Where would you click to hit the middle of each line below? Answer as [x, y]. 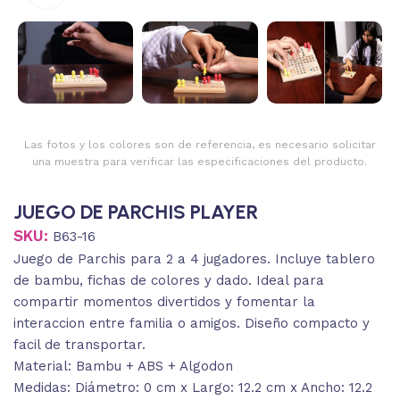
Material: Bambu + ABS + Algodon [123, 367]
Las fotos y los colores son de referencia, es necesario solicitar [200, 145]
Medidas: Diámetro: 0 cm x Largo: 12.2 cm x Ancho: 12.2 [193, 388]
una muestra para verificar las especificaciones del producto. [200, 162]
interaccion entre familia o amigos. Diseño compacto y [192, 324]
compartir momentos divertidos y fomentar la [164, 302]
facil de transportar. [79, 345]
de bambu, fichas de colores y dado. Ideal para [169, 281]
